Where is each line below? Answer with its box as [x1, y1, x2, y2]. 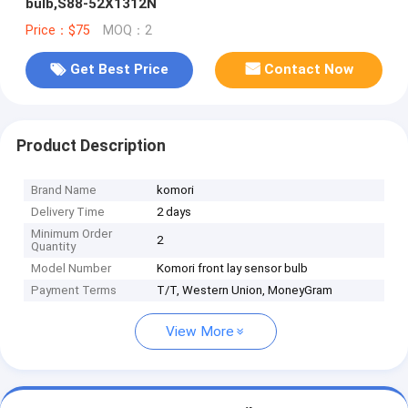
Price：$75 [25, 22, 90, 38]
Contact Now [264, 61, 354, 78]
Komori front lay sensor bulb [157, 261, 309, 276]
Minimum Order [31, 227, 113, 241]
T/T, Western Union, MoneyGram [157, 283, 333, 298]
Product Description [15, 136, 166, 155]
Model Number [31, 261, 112, 276]
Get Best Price [69, 61, 168, 78]
